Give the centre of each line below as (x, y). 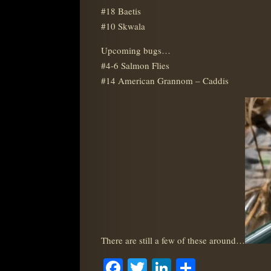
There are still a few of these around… (173, 240)
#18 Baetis (121, 11)
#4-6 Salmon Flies (135, 65)
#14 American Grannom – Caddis (165, 80)
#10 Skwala (123, 26)
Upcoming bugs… (136, 50)
